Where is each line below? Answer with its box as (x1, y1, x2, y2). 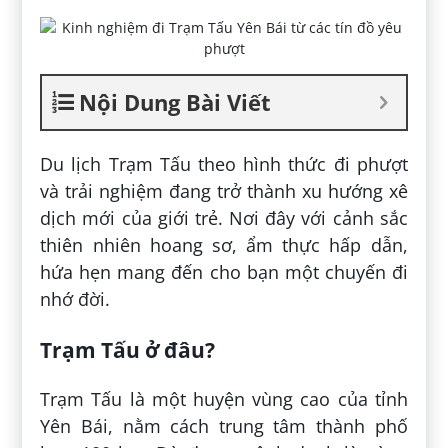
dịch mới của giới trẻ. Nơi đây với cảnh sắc (40, 205, 408, 230)
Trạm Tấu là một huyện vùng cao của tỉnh (40, 386, 408, 411)
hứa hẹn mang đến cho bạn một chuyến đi (40, 259, 408, 284)
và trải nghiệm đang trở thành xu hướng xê (40, 178, 408, 203)
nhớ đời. (40, 286, 111, 311)
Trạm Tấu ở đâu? (40, 334, 216, 364)
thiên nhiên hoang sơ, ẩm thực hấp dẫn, (40, 232, 408, 257)
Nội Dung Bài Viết (79, 86, 272, 117)
